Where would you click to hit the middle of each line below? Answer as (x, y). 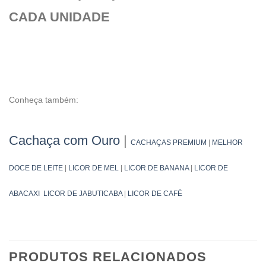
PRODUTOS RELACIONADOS (108, 257)
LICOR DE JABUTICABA (83, 193)
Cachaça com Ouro (64, 140)
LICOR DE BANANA (156, 168)
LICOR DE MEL (94, 168)
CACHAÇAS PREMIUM (169, 142)
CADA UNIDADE (59, 17)
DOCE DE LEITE (36, 168)
